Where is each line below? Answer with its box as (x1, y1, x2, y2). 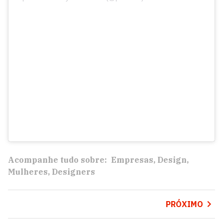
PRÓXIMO (165, 199, 203, 210)
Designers (52, 167, 95, 177)
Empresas (111, 155, 153, 165)
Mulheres (8, 167, 48, 177)
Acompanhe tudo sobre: (8, 155, 107, 165)
